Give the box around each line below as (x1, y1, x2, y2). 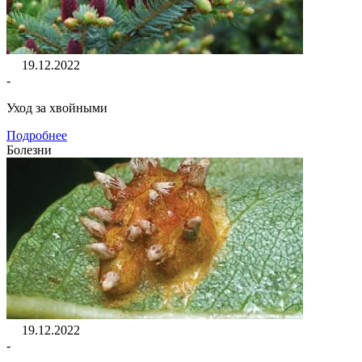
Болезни (6, 142, 52, 157)
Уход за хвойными (6, 100, 107, 115)
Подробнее (6, 128, 67, 142)
